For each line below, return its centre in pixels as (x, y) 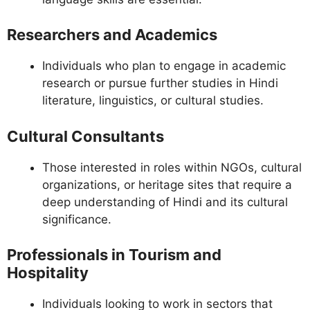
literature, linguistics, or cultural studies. (153, 101)
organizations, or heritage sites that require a (167, 184)
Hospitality (48, 273)
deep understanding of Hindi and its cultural (165, 202)
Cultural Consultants (85, 136)
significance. (77, 219)
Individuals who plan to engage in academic (164, 66)
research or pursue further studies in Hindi (160, 83)
